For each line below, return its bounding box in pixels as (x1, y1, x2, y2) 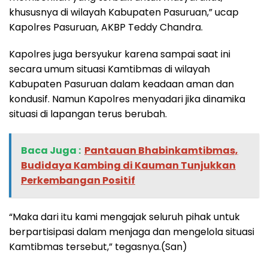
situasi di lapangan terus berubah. (9, 106, 167, 121)
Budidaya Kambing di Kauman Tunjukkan (21, 158, 236, 172)
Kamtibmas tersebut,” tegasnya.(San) (9, 239, 187, 254)
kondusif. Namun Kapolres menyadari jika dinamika (9, 92, 245, 106)
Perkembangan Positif (21, 173, 135, 187)
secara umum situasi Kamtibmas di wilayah (9, 62, 210, 76)
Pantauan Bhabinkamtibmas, (84, 143, 238, 157)
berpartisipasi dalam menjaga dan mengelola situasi (9, 224, 254, 239)
